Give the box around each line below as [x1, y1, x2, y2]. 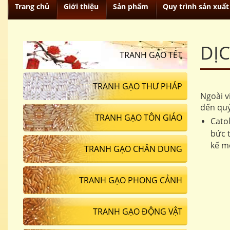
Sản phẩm [113, 2, 148, 11]
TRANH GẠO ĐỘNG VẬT [93, 206, 182, 217]
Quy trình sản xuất [163, 2, 229, 11]
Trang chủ [15, 2, 49, 11]
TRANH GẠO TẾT [120, 49, 182, 61]
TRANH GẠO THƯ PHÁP [93, 81, 182, 92]
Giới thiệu [64, 2, 99, 11]
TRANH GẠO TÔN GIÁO [95, 112, 182, 123]
